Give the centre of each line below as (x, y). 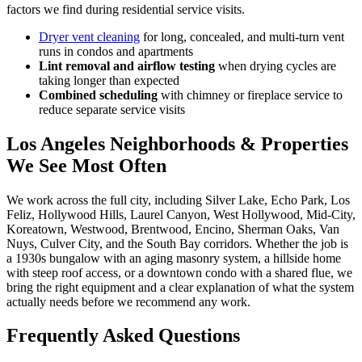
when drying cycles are (276, 65)
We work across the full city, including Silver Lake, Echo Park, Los (178, 200)
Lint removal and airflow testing (127, 65)
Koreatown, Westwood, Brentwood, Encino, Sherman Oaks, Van (173, 229)
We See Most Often (86, 165)
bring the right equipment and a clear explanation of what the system (180, 287)
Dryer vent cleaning (89, 36)
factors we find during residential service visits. (126, 9)
